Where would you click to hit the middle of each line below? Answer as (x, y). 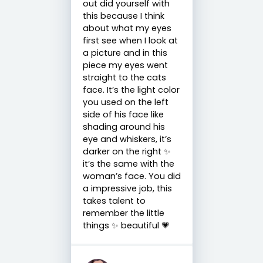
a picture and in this (125, 53)
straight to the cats (124, 77)
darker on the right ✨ (127, 151)
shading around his (124, 127)
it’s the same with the (128, 163)
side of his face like (123, 114)
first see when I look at (130, 40)
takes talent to (114, 200)
